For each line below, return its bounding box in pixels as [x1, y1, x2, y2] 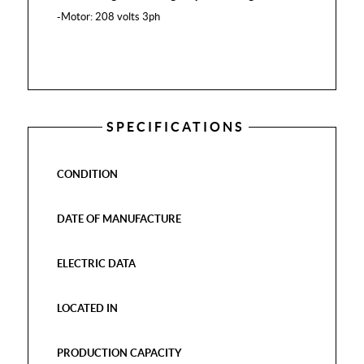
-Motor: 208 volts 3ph [57, 11, 161, 23]
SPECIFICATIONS [106, 119, 245, 134]
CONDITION [57, 168, 119, 180]
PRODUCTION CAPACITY [57, 347, 183, 359]
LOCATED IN [57, 302, 119, 314]
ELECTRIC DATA [57, 258, 136, 270]
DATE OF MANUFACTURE [57, 213, 182, 225]
